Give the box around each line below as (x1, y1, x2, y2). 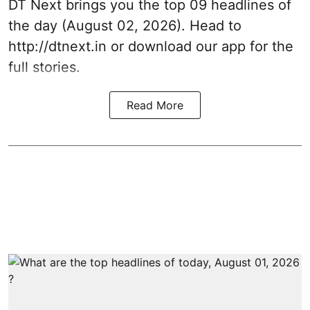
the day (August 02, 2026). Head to (8, 17, 241, 34)
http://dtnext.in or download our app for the (8, 37, 293, 55)
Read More (127, 98, 183, 112)
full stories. (8, 58, 80, 75)
